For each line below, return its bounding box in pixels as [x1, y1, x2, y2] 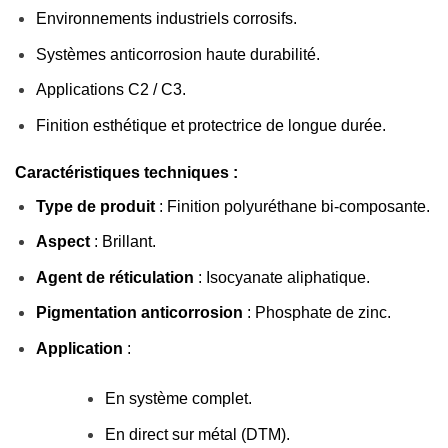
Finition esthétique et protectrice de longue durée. [35, 116, 386, 134]
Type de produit [35, 197, 155, 215]
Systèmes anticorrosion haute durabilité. [35, 45, 320, 63]
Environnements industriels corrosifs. [35, 10, 297, 27]
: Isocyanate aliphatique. [193, 268, 370, 286]
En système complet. [104, 389, 252, 407]
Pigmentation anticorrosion [35, 304, 243, 322]
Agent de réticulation [35, 268, 194, 286]
